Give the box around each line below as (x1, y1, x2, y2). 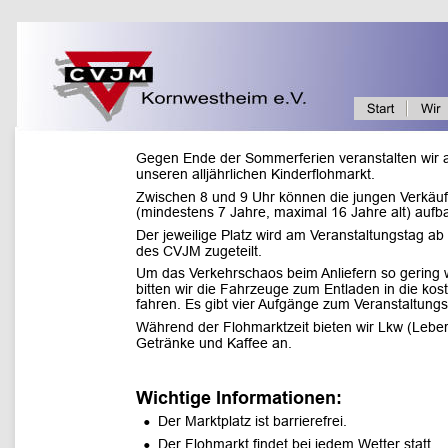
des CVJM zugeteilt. (136, 242, 266, 259)
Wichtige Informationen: (136, 386, 342, 408)
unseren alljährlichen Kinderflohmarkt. (136, 165, 379, 182)
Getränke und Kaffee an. (136, 334, 292, 351)
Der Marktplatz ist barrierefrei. (158, 413, 348, 430)
